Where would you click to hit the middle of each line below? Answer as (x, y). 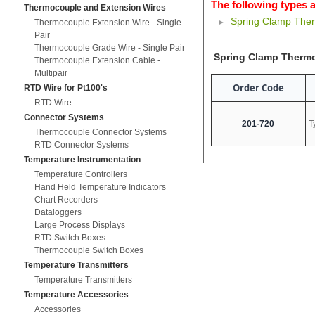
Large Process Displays (79, 225)
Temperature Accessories (76, 295)
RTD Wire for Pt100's (65, 88)
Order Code (258, 88)
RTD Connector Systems (81, 145)
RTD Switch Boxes (70, 238)
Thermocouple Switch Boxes (89, 250)
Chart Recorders (66, 200)
